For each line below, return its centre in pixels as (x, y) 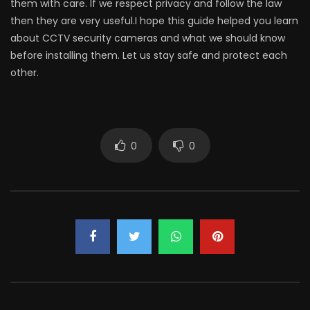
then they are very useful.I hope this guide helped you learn (154, 21)
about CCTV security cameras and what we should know (148, 38)
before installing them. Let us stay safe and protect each (149, 55)
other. (25, 73)
